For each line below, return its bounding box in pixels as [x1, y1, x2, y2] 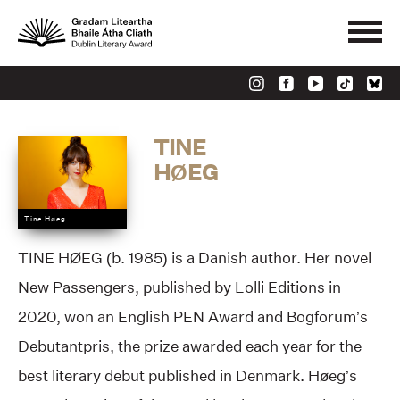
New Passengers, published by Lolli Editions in [18, 277, 341, 296]
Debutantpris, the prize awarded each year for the [18, 336, 362, 355]
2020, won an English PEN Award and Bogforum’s [18, 306, 368, 326]
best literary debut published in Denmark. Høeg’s [18, 365, 357, 385]
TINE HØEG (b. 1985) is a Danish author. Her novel [18, 247, 371, 267]
